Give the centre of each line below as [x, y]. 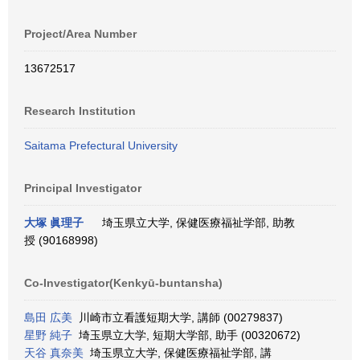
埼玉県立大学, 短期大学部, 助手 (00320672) [186, 335]
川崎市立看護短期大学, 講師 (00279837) [178, 317]
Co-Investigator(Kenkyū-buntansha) [123, 283]
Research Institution [80, 111]
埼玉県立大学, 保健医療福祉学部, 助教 [195, 223]
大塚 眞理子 [54, 223]
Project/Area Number [80, 34]
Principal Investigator [83, 188]
